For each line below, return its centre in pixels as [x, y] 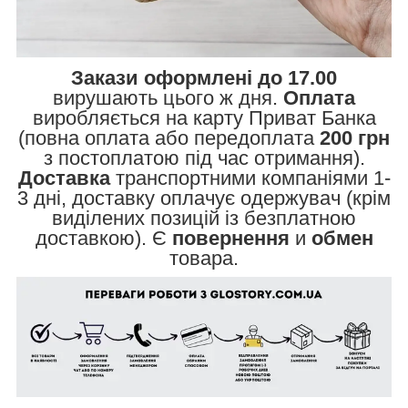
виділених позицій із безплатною [204, 218]
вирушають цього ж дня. [168, 97]
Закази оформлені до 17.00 [204, 77]
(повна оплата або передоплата [169, 138]
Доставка [64, 178]
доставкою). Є [103, 238]
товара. [204, 258]
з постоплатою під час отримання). [204, 158]
